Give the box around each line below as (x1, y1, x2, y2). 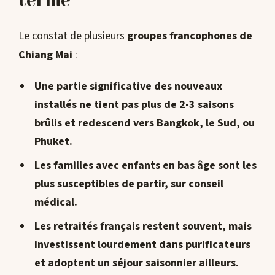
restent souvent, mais (139, 219, 252, 234)
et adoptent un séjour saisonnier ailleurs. (34, 255, 239, 271)
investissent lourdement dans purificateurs (34, 237, 250, 253)
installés (34, 97, 79, 113)
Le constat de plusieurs (18, 28, 127, 44)
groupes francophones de (127, 28, 252, 44)
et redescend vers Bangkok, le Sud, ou (61, 115, 255, 131)
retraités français (53, 219, 140, 234)
